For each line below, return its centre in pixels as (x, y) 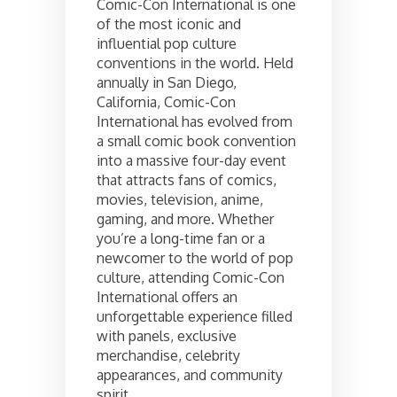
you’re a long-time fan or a (181, 238)
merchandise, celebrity (168, 355)
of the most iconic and (169, 23)
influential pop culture (167, 43)
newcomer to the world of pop (195, 257)
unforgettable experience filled (195, 316)
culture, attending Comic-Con (191, 277)
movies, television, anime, (180, 199)
